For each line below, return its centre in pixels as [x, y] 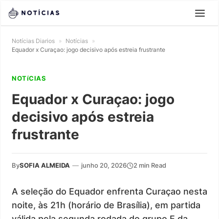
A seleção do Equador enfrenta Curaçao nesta [109, 191]
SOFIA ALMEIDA [45, 165]
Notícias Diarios [33, 41]
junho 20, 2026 [104, 165]
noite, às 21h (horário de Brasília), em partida [106, 205]
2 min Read [150, 165]
